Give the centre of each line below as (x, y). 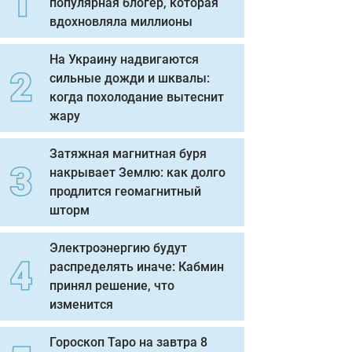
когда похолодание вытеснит (137, 97)
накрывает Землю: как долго (137, 172)
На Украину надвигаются (124, 59)
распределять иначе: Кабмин (137, 267)
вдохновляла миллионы (121, 22)
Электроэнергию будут (118, 248)
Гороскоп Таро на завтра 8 (128, 342)
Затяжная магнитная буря (128, 154)
